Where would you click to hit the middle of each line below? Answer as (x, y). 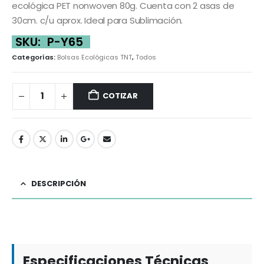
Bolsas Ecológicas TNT (95, 57)
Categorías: (34, 57)
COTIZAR (120, 96)
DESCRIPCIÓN (59, 183)
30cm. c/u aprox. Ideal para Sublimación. (98, 20)
